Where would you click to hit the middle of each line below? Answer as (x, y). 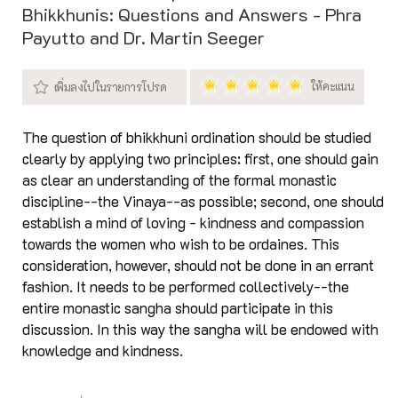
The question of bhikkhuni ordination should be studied (197, 138)
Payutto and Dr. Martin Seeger (143, 38)
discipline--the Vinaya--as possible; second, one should (203, 202)
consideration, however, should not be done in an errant (198, 266)
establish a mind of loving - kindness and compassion (193, 223)
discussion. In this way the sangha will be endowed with (200, 330)
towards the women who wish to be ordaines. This (181, 244)
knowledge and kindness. (103, 351)
